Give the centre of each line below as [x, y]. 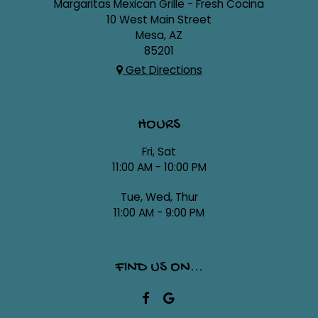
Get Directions [162, 70]
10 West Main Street [159, 19]
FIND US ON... [159, 268]
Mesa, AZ [159, 35]
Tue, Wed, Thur [159, 197]
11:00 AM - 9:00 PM [159, 212]
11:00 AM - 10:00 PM [159, 167]
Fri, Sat [159, 151]
